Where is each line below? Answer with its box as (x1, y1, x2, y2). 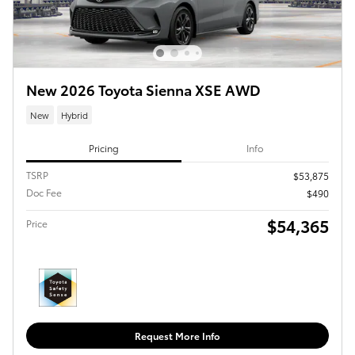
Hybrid (60, 108, 88, 121)
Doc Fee (26, 185, 62, 200)
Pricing (88, 140, 119, 155)
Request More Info (135, 328, 220, 342)
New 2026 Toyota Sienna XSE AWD (26, 79, 261, 100)
